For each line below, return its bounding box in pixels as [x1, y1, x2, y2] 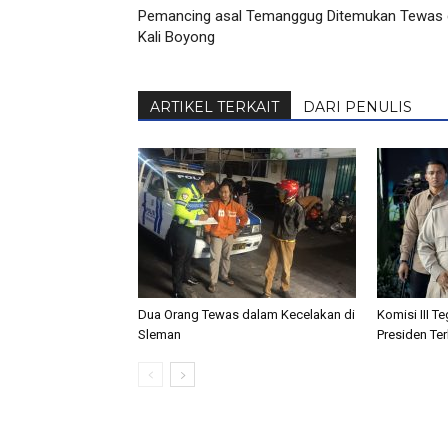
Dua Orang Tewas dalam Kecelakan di [138, 306, 355, 322]
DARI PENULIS [303, 97, 412, 116]
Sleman [138, 326, 181, 342]
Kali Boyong [138, 27, 215, 46]
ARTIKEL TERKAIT [150, 97, 279, 116]
